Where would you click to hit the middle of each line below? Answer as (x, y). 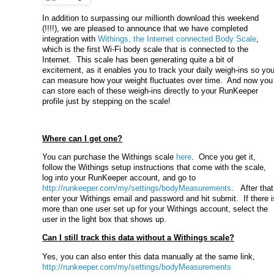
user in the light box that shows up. (104, 219)
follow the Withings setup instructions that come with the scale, (154, 167)
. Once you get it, (224, 157)
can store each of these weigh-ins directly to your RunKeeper (150, 91)
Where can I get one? (82, 138)
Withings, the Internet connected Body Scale (177, 39)
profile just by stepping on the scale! (106, 101)
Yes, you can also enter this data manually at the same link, (149, 256)
